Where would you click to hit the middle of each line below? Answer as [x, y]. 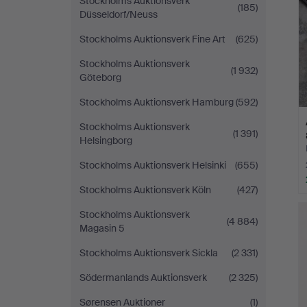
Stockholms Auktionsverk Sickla [149, 253]
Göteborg [100, 77]
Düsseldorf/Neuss [119, 14]
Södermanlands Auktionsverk [143, 278]
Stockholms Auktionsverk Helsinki [153, 165]
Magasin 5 [102, 228]
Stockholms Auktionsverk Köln [145, 190]
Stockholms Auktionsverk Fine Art [152, 39]
